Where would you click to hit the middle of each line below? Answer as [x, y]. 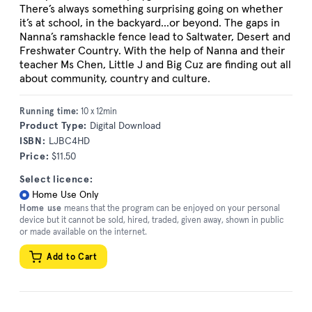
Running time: [49, 111]
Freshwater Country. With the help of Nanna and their [152, 50]
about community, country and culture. [115, 78]
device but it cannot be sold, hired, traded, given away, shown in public [151, 219]
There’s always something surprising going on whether [151, 9]
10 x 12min [98, 111]
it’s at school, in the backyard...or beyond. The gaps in [150, 23]
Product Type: [54, 126]
